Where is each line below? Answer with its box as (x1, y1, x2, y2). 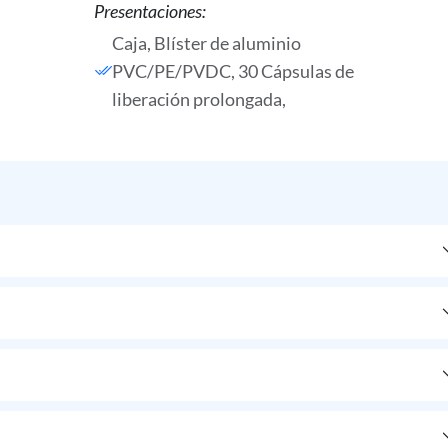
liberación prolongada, (111, 88, 286, 110)
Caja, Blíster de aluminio (111, 32, 301, 54)
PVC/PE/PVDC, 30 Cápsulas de (111, 60, 354, 82)
